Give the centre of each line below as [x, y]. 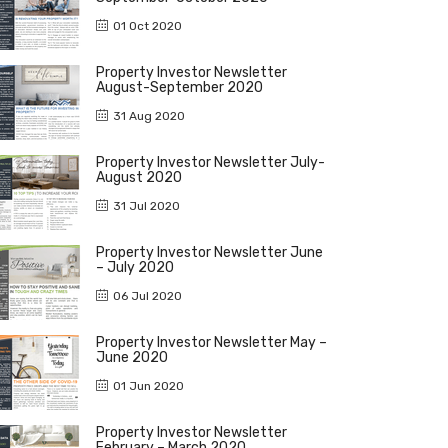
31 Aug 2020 [149, 115]
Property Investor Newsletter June [209, 252]
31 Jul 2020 [146, 205]
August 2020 [139, 177]
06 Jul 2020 [147, 295]
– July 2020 [135, 267]
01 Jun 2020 [148, 385]
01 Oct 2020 [147, 25]
